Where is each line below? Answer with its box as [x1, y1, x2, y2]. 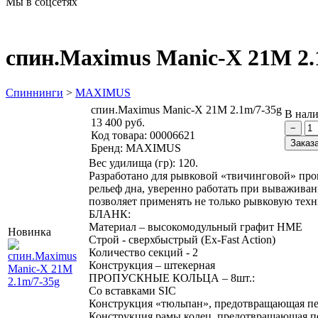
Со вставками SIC [89, 284, 176, 297]
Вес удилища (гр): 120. [89, 156, 198, 169]
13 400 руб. [91, 116, 145, 128]
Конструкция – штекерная [89, 258, 215, 271]
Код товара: [91, 128, 147, 141]
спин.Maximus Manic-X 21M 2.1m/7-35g [91, 103, 282, 116]
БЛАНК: [89, 207, 131, 220]
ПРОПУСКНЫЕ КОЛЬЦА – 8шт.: [89, 271, 255, 284]
